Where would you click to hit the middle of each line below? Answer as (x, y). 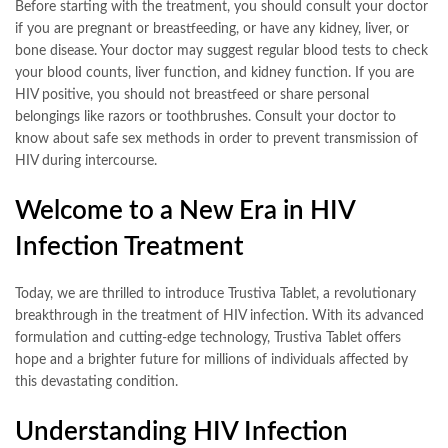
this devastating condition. (96, 381)
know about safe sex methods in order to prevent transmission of (216, 138)
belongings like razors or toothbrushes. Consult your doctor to (205, 116)
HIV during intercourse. (86, 160)
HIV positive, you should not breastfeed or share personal (192, 94)
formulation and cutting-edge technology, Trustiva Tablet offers (208, 337)
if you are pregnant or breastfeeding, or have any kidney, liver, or (212, 28)
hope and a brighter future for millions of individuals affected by (211, 359)
